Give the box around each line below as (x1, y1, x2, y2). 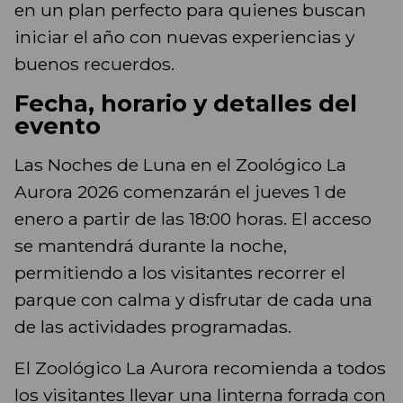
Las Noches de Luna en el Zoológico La (14, 154, 346, 176)
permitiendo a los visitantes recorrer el (14, 262, 345, 284)
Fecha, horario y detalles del (14, 89, 357, 118)
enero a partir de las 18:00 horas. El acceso (14, 208, 372, 230)
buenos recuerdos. (14, 53, 175, 76)
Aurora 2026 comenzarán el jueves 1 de (14, 181, 346, 203)
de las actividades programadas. (14, 316, 291, 338)
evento (14, 112, 101, 140)
